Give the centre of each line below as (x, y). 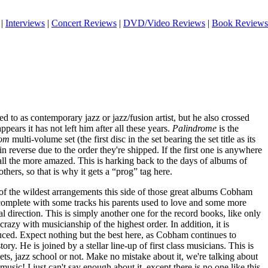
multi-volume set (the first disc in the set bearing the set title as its (133, 139)
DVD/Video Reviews (164, 23)
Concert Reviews (84, 23)
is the (228, 128)
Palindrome (194, 128)
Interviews (25, 23)
